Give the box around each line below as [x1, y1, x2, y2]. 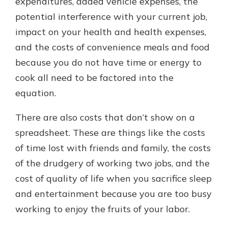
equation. [15, 87, 56, 99]
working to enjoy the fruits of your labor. [15, 203, 190, 215]
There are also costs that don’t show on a [15, 111, 195, 123]
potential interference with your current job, [15, 11, 207, 22]
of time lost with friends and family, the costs [15, 142, 211, 154]
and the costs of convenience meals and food [15, 41, 210, 53]
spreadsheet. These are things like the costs [15, 127, 205, 138]
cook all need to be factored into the [15, 72, 174, 83]
